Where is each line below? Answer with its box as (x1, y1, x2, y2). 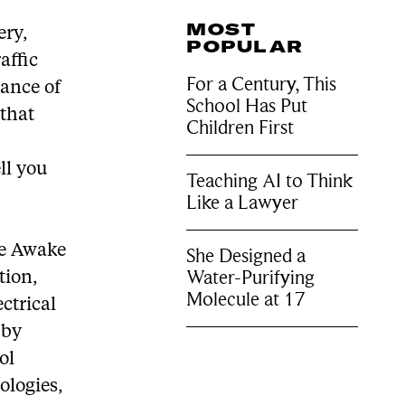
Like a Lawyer (186, 191, 299, 214)
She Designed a (186, 244, 306, 268)
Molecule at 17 (186, 287, 306, 311)
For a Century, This (186, 72, 337, 96)
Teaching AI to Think (186, 169, 353, 193)
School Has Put (186, 94, 308, 118)
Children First (186, 116, 295, 139)
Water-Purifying (186, 266, 316, 289)
